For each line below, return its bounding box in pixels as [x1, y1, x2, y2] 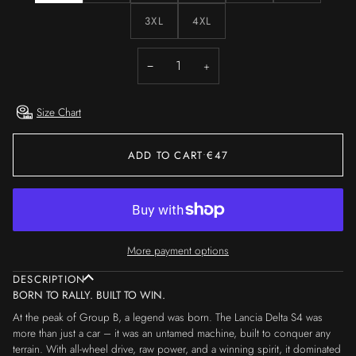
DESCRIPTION [13, 271, 86, 287]
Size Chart [37, 104, 81, 121]
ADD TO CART [128, 147, 203, 163]
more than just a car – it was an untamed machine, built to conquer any [13, 324, 331, 341]
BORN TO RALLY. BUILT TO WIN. [13, 286, 165, 303]
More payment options [127, 242, 229, 258]
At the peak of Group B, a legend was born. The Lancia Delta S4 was [13, 308, 323, 325]
